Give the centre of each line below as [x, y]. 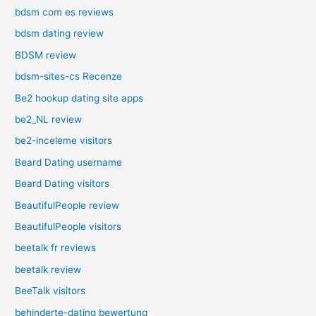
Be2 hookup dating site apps [79, 98]
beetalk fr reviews [56, 248]
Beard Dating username [69, 162]
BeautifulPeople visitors [68, 227]
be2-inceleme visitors [64, 141]
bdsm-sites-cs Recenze [69, 77]
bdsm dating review [60, 34]
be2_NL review [49, 120]
